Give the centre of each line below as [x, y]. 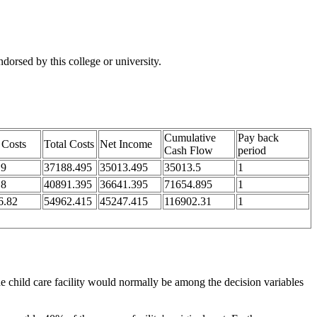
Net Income [126, 144]
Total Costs [69, 144]
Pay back [258, 138]
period [252, 151]
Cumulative [190, 138]
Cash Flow [189, 151]
